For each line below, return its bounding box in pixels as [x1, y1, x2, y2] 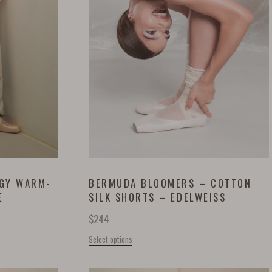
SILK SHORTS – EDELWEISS [89, 189, 226, 205]
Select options [89, 233, 133, 245]
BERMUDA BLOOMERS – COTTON [89, 175, 252, 191]
